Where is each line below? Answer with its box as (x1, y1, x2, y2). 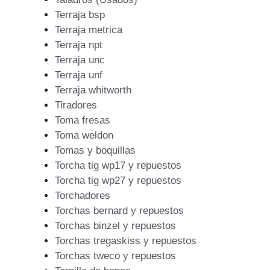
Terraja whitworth (55, 84, 131, 96)
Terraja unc (55, 54, 105, 66)
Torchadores (55, 190, 110, 202)
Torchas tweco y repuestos (55, 250, 176, 262)
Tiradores (55, 99, 97, 111)
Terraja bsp (55, 9, 105, 21)
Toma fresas (55, 115, 110, 127)
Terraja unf (55, 69, 102, 81)
